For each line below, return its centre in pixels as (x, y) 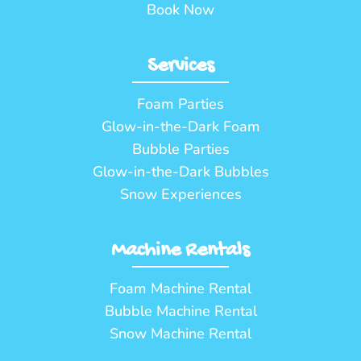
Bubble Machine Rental (180, 311)
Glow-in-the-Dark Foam (180, 126)
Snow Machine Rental (180, 333)
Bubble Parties (180, 149)
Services (180, 66)
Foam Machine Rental (180, 288)
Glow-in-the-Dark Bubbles (180, 171)
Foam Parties (180, 104)
